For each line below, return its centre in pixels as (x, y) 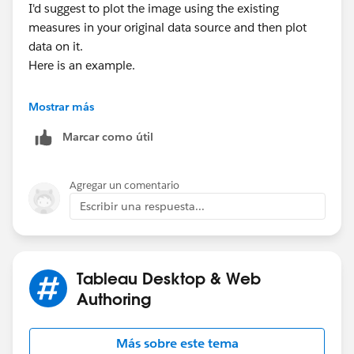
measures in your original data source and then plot (168, 28)
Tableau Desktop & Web (169, 279)
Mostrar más (61, 107)
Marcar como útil (108, 137)
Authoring (114, 299)
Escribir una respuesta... (142, 207)
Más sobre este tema (177, 344)
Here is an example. (82, 66)
